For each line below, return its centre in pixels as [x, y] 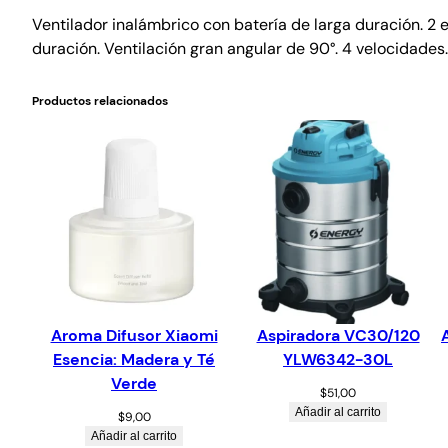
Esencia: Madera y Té [134, 359]
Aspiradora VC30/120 [338, 335]
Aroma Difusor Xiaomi [134, 335]
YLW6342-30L [338, 359]
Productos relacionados [100, 100]
